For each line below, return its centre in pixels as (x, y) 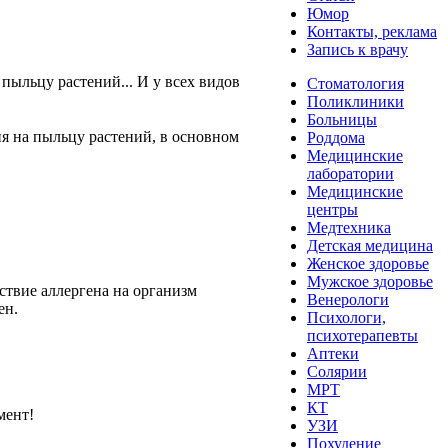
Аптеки (333, 353)
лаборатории (350, 173)
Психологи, (346, 317)
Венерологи (348, 299)
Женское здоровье (368, 263)
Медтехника (349, 227)
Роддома (336, 137)
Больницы (342, 119)
